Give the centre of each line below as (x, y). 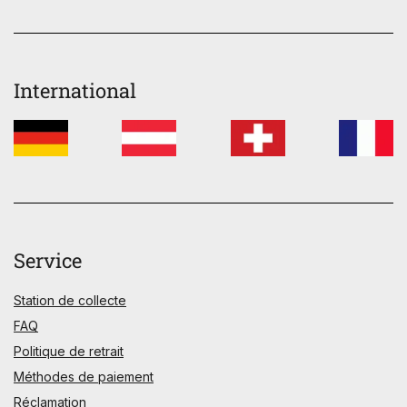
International (75, 90)
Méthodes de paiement (84, 376)
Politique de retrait (69, 351)
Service (48, 260)
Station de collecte (70, 300)
